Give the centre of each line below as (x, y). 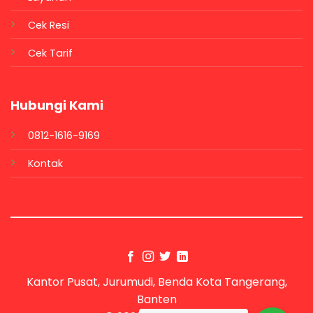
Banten (156, 299)
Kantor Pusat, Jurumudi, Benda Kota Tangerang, (156, 282)
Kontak (45, 163)
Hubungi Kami (57, 105)
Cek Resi (48, 26)
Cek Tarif (50, 53)
